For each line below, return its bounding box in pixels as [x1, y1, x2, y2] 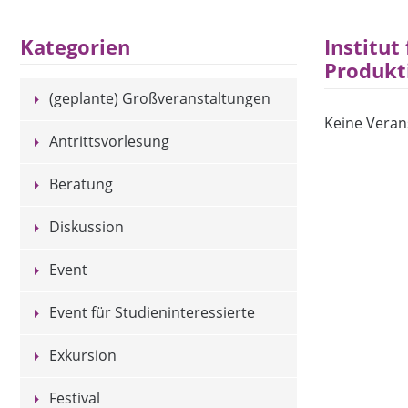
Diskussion [49, 217, 125, 238]
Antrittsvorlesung [49, 131, 170, 152]
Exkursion [49, 345, 117, 366]
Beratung [49, 174, 114, 195]
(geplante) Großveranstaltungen [49, 88, 271, 109]
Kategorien [20, 34, 131, 61]
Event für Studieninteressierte [49, 302, 256, 323]
